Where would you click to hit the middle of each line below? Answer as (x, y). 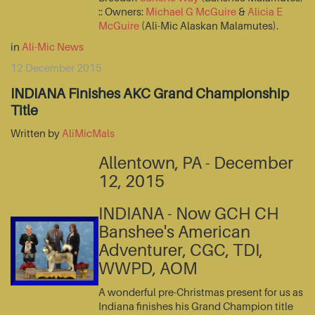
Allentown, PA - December (196, 163)
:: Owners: (122, 12)
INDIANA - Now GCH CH (189, 214)
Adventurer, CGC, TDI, (181, 250)
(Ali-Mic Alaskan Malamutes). (209, 26)
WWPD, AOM (148, 269)
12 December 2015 (56, 68)
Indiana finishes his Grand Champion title (196, 306)
